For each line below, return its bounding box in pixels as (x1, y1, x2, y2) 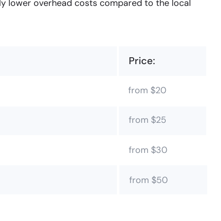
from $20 (128, 84, 167, 96)
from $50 (129, 174, 168, 186)
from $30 (129, 144, 168, 156)
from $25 (128, 113, 166, 126)
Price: (128, 54, 155, 67)
